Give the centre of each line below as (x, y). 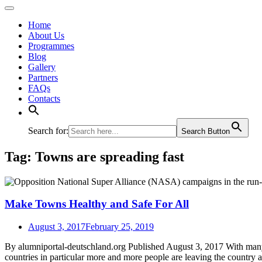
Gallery (42, 67)
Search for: (48, 130)
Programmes (51, 46)
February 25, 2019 (120, 227)
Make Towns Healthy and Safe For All (97, 204)
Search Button (206, 131)
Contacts (44, 98)
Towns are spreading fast (110, 156)
